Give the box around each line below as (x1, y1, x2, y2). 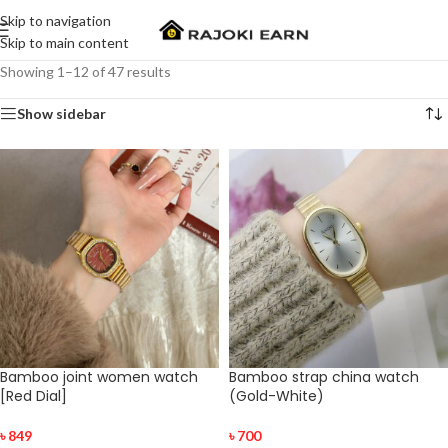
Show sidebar (17, 105, 106, 122)
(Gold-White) (229, 386, 324, 406)
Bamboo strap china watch (229, 367, 419, 387)
